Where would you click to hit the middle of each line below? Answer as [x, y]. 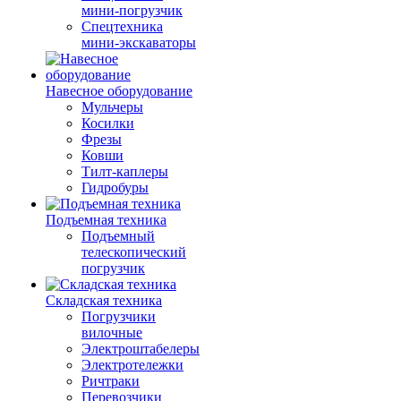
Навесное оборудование [119, 91]
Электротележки [132, 365]
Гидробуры [115, 188]
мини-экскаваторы [139, 43]
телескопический [134, 252]
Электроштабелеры [141, 349]
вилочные [112, 333]
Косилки [108, 123]
